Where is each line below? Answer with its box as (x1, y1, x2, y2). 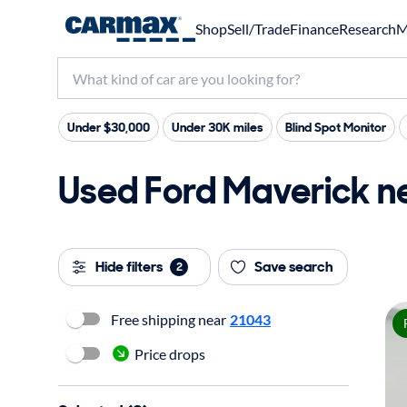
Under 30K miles (172, 119, 263, 135)
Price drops (134, 344, 205, 362)
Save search (254, 257, 333, 276)
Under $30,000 (67, 119, 150, 135)
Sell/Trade (226, 20, 290, 37)
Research (338, 20, 396, 37)
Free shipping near (111, 310, 226, 328)
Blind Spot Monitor (285, 119, 386, 135)
